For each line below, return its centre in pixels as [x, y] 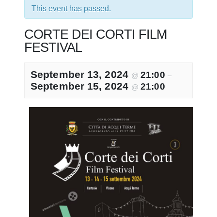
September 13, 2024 [81, 74]
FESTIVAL [53, 47]
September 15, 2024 [81, 86]
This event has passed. [71, 8]
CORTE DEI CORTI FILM [95, 34]
